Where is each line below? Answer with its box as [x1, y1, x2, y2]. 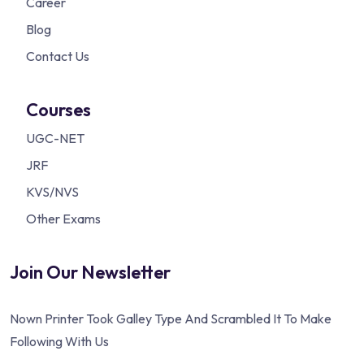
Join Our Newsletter [10, 260, 171, 284]
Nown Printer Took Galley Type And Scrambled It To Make [10, 310, 331, 327]
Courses [26, 97, 91, 121]
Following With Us [10, 332, 109, 349]
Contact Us [26, 47, 89, 64]
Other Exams [26, 210, 101, 227]
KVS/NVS [26, 183, 79, 200]
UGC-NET [26, 129, 84, 146]
